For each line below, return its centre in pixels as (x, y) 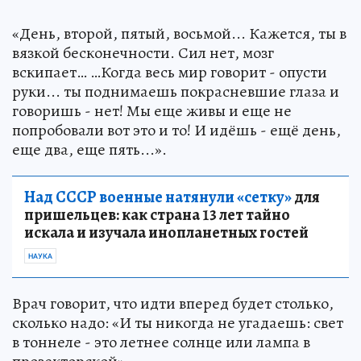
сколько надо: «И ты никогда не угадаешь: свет (178, 322)
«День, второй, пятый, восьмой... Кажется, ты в (179, 33)
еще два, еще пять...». (89, 149)
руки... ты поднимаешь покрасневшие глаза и (176, 91)
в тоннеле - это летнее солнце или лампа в (161, 342)
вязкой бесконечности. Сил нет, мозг (143, 52)
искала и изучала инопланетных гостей (166, 232)
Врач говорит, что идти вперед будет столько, (173, 303)
